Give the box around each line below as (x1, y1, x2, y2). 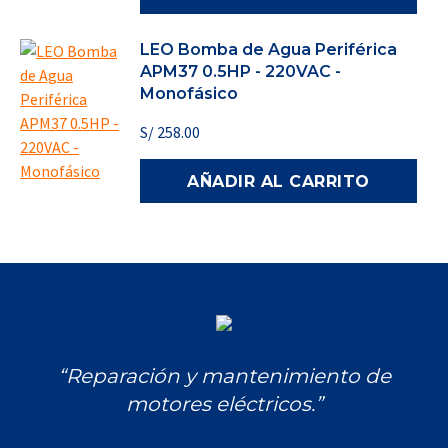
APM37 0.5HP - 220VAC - (140, 62, 341, 81)
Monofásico (140, 84, 238, 103)
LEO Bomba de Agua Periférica (140, 40, 397, 59)
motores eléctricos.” (125, 392, 323, 416)
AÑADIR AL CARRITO (187, 172, 370, 191)
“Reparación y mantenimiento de (57, 364, 391, 388)
